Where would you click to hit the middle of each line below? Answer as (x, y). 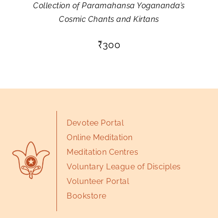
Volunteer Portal (98, 181)
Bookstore (87, 196)
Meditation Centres (102, 152)
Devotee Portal (95, 123)
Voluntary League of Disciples (124, 166)
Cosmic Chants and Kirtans (109, 19)
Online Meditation (100, 137)
